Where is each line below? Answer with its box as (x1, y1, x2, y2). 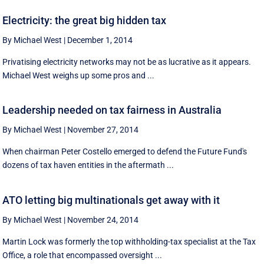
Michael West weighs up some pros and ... (2, 70, 155, 80)
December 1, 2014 (67, 35, 133, 45)
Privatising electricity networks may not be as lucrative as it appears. (2, 57, 252, 67)
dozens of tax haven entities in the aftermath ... (2, 160, 174, 170)
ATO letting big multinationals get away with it (2, 193, 220, 206)
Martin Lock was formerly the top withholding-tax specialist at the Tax (2, 236, 256, 246)
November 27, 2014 (67, 125, 139, 135)
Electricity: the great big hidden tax (2, 14, 167, 27)
